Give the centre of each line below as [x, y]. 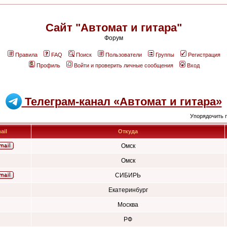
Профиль [48, 65]
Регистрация [204, 55]
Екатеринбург [128, 190]
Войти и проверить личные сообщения [124, 65]
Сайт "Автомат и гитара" [113, 28]
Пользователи [124, 55]
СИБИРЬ [128, 175]
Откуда [128, 131]
